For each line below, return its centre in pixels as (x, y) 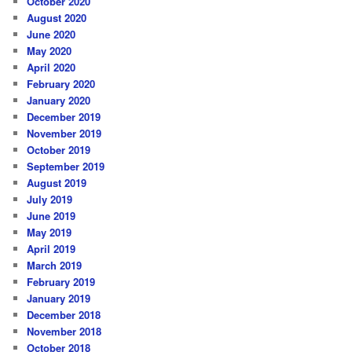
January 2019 (59, 299)
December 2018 (64, 315)
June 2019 (51, 216)
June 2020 (51, 35)
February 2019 (61, 282)
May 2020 (49, 51)
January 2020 (59, 101)
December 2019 (64, 117)
